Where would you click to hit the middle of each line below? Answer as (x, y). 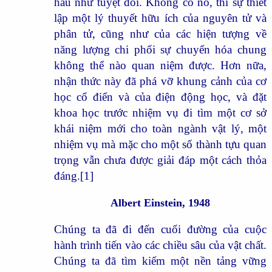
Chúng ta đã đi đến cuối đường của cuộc (160, 229)
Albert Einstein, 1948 (160, 202)
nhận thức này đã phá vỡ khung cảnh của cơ (160, 81)
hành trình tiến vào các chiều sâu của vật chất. (160, 245)
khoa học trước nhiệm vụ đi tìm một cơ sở (160, 112)
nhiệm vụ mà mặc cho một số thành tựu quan (160, 144)
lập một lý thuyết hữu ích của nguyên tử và (160, 18)
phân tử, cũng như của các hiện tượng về (160, 33)
